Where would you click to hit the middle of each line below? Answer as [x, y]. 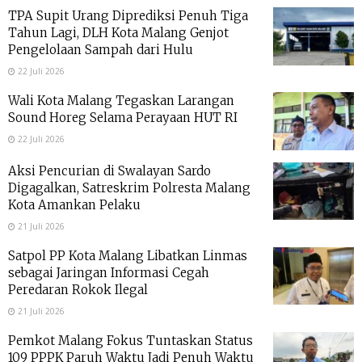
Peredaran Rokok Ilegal [78, 289]
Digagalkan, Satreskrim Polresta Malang [129, 187]
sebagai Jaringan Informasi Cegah [109, 272]
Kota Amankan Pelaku [74, 204]
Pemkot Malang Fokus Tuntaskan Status [130, 340]
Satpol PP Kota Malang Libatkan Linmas [128, 255]
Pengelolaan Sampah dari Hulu [101, 50]
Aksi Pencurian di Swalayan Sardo [109, 170]
